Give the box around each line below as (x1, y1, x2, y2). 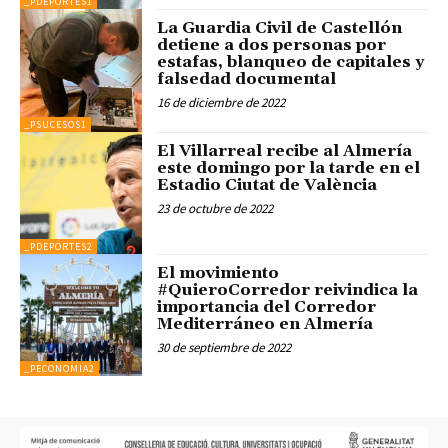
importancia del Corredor (157, 297, 377, 318)
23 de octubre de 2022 (157, 199, 274, 217)
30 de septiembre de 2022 (157, 339, 292, 357)
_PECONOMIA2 (24, 362, 95, 376)
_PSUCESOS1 (24, 117, 87, 131)
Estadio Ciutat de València (157, 174, 378, 195)
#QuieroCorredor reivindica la (157, 280, 419, 301)
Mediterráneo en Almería (157, 314, 374, 335)
